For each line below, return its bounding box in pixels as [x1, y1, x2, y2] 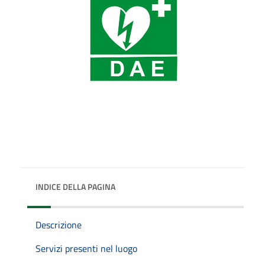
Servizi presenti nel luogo [35, 241, 137, 256]
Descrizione [35, 217, 82, 232]
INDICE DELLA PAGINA [35, 180, 115, 193]
